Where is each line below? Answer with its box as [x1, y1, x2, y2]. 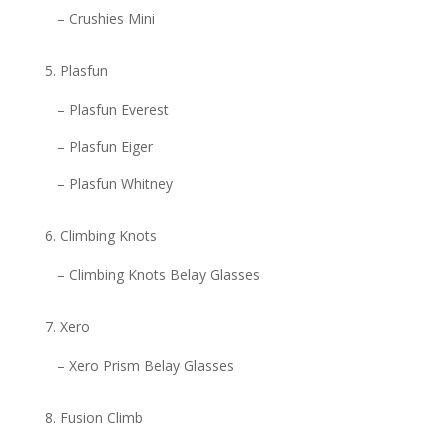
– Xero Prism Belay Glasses [56, 356, 234, 376]
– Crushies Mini [56, 9, 155, 29]
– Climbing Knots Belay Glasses [56, 265, 260, 285]
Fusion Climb [59, 408, 143, 428]
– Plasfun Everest [56, 100, 169, 120]
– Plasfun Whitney [56, 174, 173, 194]
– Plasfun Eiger [56, 137, 153, 157]
